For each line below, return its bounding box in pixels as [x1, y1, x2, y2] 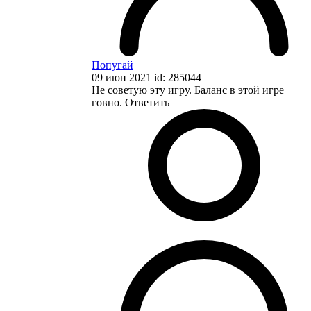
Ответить [125, 96, 169, 108]
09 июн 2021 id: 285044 [92, 71, 201, 83]
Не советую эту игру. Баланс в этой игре [92, 83, 284, 96]
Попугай [92, 58, 133, 71]
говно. [92, 96, 125, 108]
